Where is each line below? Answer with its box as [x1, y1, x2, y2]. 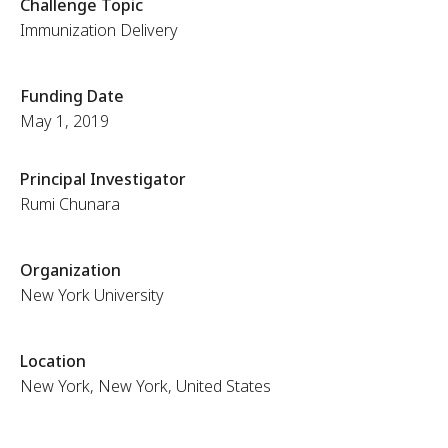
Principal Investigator [19, 168, 186, 190]
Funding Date [19, 85, 124, 107]
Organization [19, 259, 121, 281]
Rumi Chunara [19, 193, 120, 215]
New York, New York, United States [19, 375, 271, 397]
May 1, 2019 [19, 110, 109, 132]
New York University [19, 284, 164, 306]
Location [19, 350, 86, 372]
